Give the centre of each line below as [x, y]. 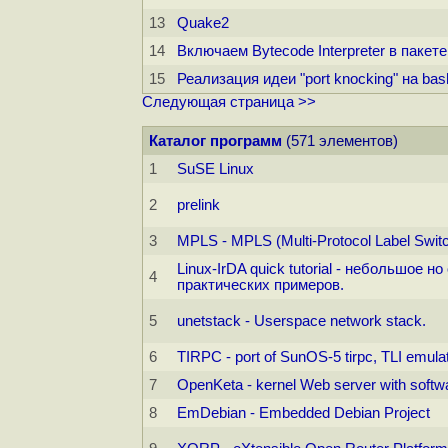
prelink [198, 205]
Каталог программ [215, 141]
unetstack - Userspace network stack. [301, 321]
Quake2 [203, 23]
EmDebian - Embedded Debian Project [303, 413]
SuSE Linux [215, 169]
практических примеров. [260, 285]
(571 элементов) [340, 141]
